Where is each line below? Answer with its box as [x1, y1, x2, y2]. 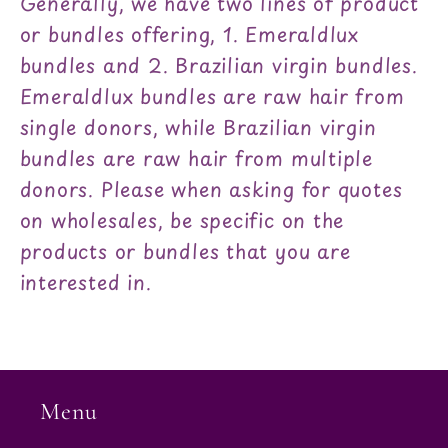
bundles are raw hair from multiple [19, 143, 374, 174]
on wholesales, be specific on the [19, 205, 345, 236]
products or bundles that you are [19, 236, 351, 267]
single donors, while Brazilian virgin [19, 112, 377, 143]
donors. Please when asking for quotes [19, 174, 403, 205]
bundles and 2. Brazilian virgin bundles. [19, 50, 418, 81]
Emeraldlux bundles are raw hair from [19, 81, 405, 112]
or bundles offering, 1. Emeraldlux [19, 19, 360, 50]
